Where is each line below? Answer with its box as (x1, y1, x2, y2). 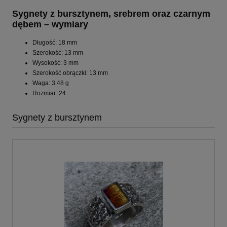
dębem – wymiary (12, 19, 88, 29)
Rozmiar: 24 (32, 89, 66, 97)
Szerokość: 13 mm (32, 49, 83, 56)
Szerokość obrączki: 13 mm (32, 69, 108, 77)
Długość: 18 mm (32, 39, 77, 46)
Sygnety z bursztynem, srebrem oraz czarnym (12, 8, 210, 19)
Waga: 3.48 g (32, 79, 69, 87)
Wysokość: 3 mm (32, 59, 79, 66)
